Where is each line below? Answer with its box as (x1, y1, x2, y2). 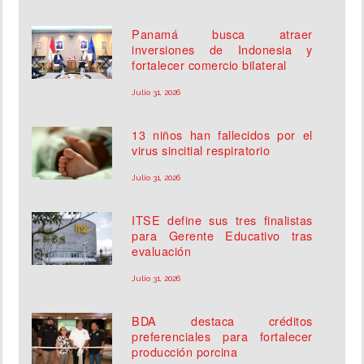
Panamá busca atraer (132, 25, 313, 43)
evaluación (132, 242, 192, 260)
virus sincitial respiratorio (132, 141, 271, 159)
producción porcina (132, 343, 238, 361)
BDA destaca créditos (132, 312, 313, 330)
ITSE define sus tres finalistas (132, 211, 313, 229)
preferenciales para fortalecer (132, 327, 313, 345)
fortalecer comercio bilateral (132, 56, 287, 74)
